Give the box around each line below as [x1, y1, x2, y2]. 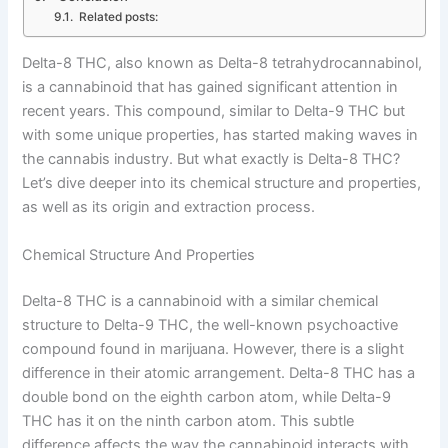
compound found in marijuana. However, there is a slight [22, 339, 405, 358]
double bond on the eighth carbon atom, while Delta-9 [22, 387, 392, 406]
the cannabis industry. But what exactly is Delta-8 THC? [22, 150, 401, 169]
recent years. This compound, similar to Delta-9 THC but [22, 102, 406, 121]
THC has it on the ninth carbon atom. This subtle [22, 411, 355, 430]
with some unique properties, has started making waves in [22, 126, 419, 145]
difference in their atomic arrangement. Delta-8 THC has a [22, 363, 416, 382]
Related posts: [78, 9, 158, 24]
